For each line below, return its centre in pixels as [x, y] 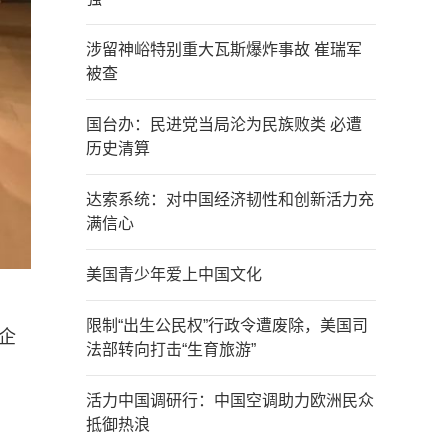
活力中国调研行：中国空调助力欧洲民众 [230, 400]
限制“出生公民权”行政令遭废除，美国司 [227, 325]
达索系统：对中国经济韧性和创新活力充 [230, 199]
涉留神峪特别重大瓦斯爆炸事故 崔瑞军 [224, 49]
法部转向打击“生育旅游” [171, 349]
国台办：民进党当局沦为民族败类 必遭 [224, 124]
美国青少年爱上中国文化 [174, 274]
